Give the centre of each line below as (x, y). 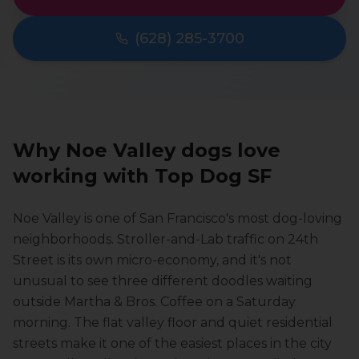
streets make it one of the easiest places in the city (172, 343)
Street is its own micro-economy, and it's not (152, 260)
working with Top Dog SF (142, 176)
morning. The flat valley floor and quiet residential (173, 323)
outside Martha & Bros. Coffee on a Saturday (154, 302)
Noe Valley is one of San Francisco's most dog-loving (177, 218)
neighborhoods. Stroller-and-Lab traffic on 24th (165, 239)
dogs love (228, 150)
